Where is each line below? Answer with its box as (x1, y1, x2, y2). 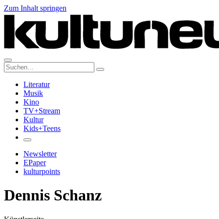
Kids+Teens (23, 124, 61, 132)
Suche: (3, 62, 24, 70)
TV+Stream (23, 107, 60, 115)
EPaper (23, 158, 46, 167)
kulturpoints (23, 167, 60, 175)
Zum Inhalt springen (4, 4, 66, 12)
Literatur (23, 80, 50, 88)
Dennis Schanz (4, 186, 102, 204)
